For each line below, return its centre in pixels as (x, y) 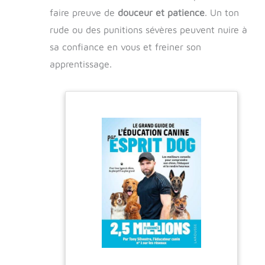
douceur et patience (161, 13)
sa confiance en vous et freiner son (125, 47)
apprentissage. (81, 64)
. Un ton (222, 13)
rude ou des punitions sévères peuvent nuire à (148, 30)
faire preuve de (84, 13)
